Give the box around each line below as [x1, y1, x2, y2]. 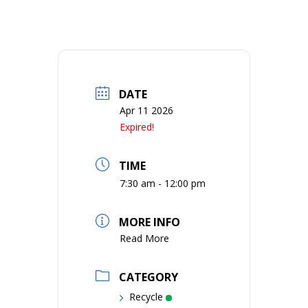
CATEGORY [119, 269, 178, 285]
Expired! [120, 120, 154, 133]
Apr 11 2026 [120, 104, 173, 117]
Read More [120, 232, 169, 245]
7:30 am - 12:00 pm [120, 177, 206, 190]
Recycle [129, 290, 163, 303]
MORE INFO [119, 214, 180, 230]
